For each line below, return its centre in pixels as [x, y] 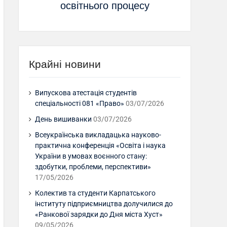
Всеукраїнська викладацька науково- [98, 135]
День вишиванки [63, 119]
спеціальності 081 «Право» [80, 103]
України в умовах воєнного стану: [91, 156]
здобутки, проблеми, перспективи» [93, 166]
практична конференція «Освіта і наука [100, 145]
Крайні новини [65, 64]
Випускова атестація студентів [86, 92]
